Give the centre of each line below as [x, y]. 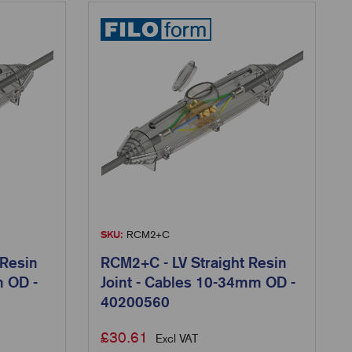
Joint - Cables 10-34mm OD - [198, 282]
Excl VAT [177, 339]
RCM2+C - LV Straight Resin [194, 263]
